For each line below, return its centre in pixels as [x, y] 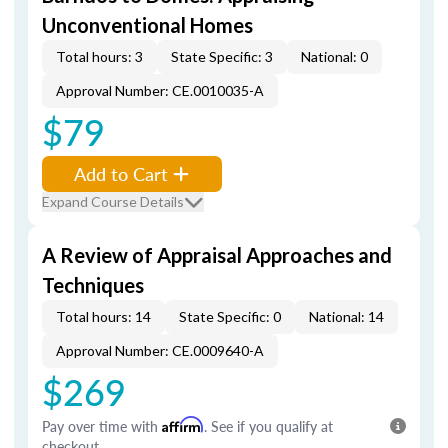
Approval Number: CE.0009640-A [160, 350]
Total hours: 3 [99, 56]
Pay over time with [102, 426]
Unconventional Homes [147, 25]
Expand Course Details [113, 201]
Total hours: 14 [103, 316]
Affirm [183, 424]
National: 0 [334, 56]
